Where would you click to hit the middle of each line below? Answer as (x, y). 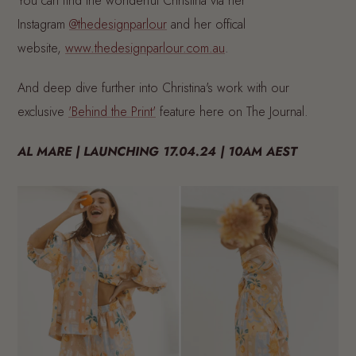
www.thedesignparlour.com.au (145, 48)
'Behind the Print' (112, 112)
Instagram (43, 25)
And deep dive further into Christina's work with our (153, 88)
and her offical (206, 25)
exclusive (43, 112)
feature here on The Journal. (232, 112)
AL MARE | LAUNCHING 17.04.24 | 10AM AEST (157, 152)
